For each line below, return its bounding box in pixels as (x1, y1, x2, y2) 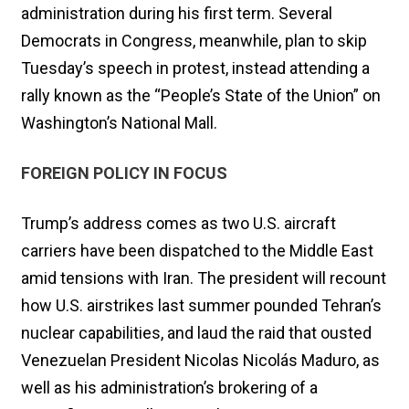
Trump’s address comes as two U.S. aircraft (21, 213, 336, 233)
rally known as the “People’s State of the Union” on (21, 85, 381, 105)
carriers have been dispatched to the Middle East (21, 240, 373, 260)
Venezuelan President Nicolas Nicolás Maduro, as (21, 350, 380, 370)
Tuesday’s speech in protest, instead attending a (21, 58, 370, 78)
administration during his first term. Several (21, 3, 332, 23)
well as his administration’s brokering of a (21, 377, 318, 397)
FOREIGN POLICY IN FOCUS (21, 163, 227, 183)
